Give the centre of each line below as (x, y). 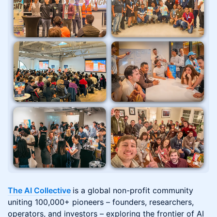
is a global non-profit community (133, 191)
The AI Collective (39, 191)
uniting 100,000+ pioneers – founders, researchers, (101, 202)
